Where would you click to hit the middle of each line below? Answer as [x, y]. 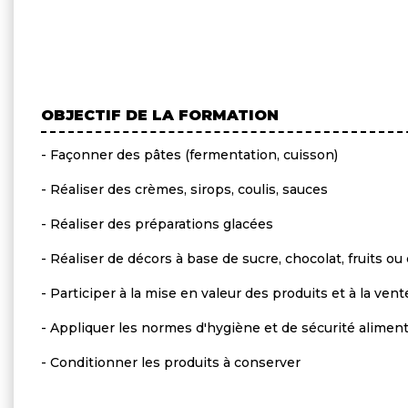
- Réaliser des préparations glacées [157, 224]
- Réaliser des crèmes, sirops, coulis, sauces [184, 189]
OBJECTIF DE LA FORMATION [160, 115]
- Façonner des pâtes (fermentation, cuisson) [189, 154]
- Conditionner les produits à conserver [171, 362]
